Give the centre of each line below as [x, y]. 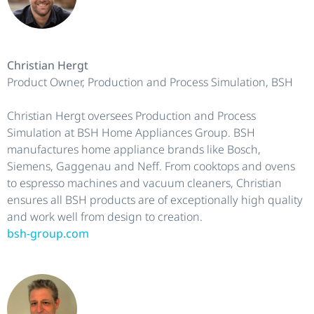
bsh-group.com [48, 233]
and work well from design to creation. [105, 216]
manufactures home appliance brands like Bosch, [134, 149]
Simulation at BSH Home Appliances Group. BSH [131, 132]
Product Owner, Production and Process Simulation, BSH [150, 82]
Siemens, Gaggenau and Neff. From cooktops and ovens [151, 166]
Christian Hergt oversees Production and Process [131, 115]
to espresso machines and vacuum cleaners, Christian [144, 183]
